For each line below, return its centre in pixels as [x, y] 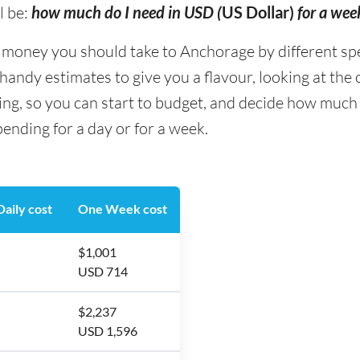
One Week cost [123, 209]
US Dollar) [258, 12]
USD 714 [103, 271]
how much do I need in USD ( [127, 12]
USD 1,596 [108, 331]
